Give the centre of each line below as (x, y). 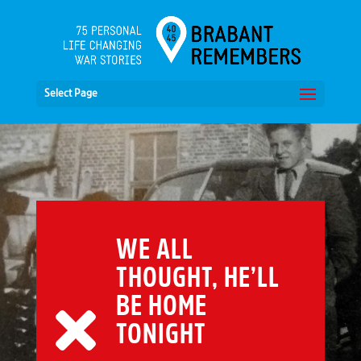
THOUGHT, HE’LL (197, 280)
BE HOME (161, 308)
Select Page (71, 94)
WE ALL (154, 252)
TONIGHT (161, 336)
